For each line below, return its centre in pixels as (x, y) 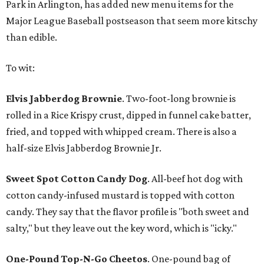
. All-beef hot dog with (195, 179)
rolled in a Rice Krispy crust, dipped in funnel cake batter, (128, 115)
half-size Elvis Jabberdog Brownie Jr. (84, 148)
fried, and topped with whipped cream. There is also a (121, 131)
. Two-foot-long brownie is (179, 98)
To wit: (20, 68)
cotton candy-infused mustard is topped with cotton (120, 195)
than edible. (32, 37)
